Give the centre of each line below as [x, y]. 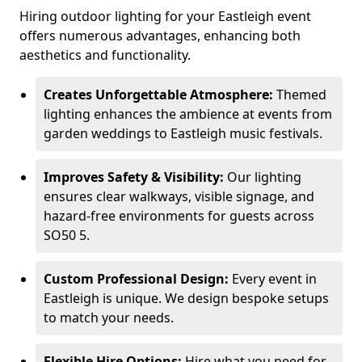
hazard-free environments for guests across [179, 216]
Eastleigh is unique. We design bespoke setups [186, 298]
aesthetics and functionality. [105, 55]
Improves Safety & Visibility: [134, 177]
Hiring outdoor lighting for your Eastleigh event [165, 16]
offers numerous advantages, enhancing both [160, 36]
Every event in [273, 279]
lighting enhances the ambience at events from [188, 114]
